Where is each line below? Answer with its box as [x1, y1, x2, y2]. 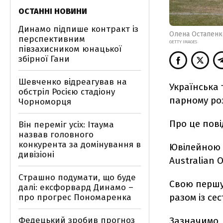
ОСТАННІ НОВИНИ [18, 6, 87, 16]
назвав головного [18, 129, 94, 140]
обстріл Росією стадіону [18, 87, 115, 97]
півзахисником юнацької [18, 44, 121, 54]
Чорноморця [18, 97, 71, 107]
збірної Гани [18, 54, 70, 64]
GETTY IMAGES [169, 39, 197, 45]
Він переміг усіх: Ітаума [18, 119, 114, 130]
